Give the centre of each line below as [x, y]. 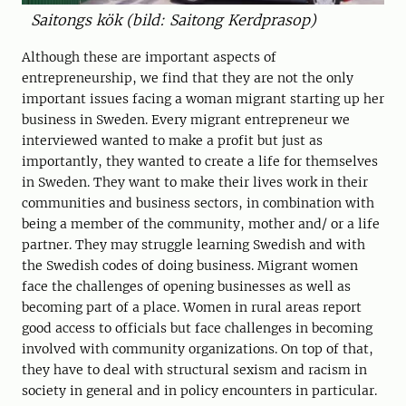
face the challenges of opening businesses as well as [186, 286]
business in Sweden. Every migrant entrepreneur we [186, 119]
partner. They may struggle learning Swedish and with [193, 244]
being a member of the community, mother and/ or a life [201, 223]
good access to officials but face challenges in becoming [197, 328]
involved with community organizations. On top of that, [198, 348]
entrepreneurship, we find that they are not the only [188, 77]
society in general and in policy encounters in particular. [199, 390]
